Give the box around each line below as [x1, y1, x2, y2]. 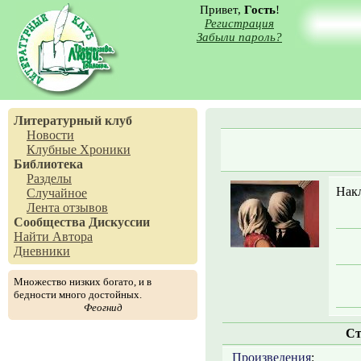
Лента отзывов [27, 201, 108, 214]
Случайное [27, 186, 87, 200]
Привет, [199, 3, 244, 16]
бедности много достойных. [14, 288, 142, 301]
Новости [27, 128, 74, 142]
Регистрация [205, 17, 274, 30]
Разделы [27, 172, 72, 185]
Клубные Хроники [27, 143, 131, 156]
